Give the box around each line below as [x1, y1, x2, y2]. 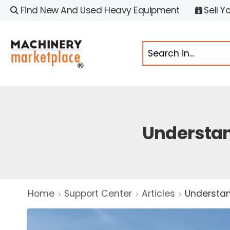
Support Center [64, 187, 132, 200]
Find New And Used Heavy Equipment [20, 4, 180, 16]
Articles [142, 187, 175, 200]
